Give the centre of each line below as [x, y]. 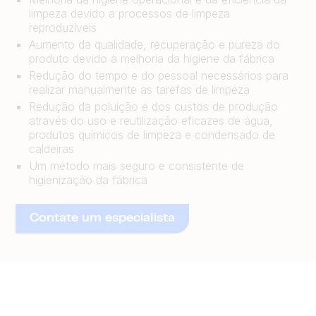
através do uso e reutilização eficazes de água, [151, 121]
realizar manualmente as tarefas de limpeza [140, 90]
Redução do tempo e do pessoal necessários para [159, 75]
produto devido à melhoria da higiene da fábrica [152, 59]
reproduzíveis [63, 28]
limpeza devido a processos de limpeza [130, 13]
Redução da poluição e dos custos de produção [154, 107]
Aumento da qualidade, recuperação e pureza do [155, 44]
